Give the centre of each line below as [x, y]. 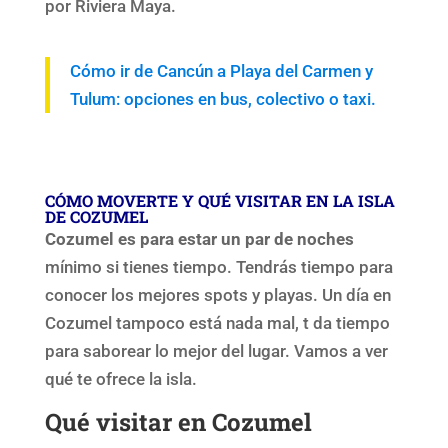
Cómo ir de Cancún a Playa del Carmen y [221, 70]
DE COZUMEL [96, 216]
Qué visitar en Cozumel [178, 421]
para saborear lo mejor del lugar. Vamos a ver [216, 350]
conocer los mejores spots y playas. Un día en [217, 294]
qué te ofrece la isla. [120, 378]
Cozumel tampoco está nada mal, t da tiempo [217, 322]
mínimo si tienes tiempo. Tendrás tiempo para [218, 266]
